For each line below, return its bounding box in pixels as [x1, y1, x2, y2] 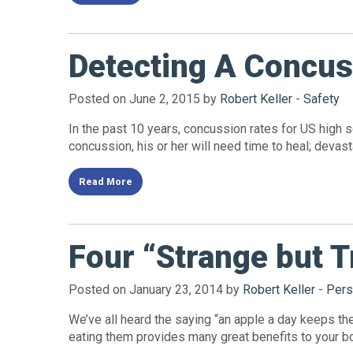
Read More [79, 176, 132, 188]
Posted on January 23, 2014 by [69, 281, 243, 297]
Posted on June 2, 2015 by [69, 91, 220, 107]
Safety [303, 91, 340, 107]
